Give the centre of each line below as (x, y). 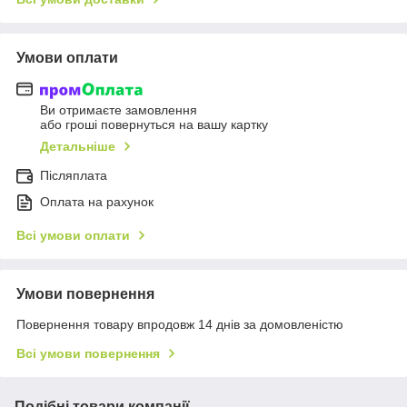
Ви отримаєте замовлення (119, 110)
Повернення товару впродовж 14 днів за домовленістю (180, 325)
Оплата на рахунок (97, 202)
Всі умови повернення (88, 354)
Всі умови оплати (73, 236)
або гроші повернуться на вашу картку (154, 125)
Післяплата (74, 176)
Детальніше (78, 147)
